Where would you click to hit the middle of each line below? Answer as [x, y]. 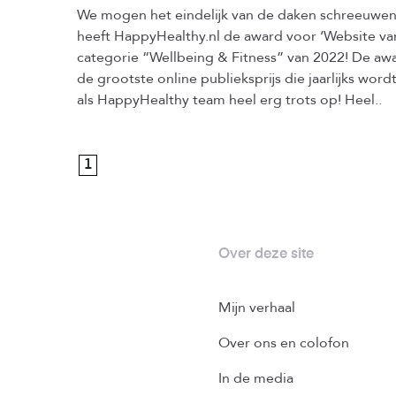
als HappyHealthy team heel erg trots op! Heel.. [229, 100]
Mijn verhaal [257, 308]
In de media [256, 378]
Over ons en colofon [284, 343]
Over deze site [266, 255]
